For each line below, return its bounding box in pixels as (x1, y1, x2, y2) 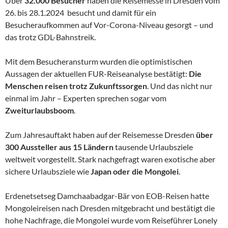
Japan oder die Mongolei (91, 166, 179, 176)
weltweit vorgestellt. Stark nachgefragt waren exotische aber (5, 154, 215, 164)
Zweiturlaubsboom (5, 105, 74, 115)
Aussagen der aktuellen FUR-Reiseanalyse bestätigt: (5, 68, 189, 78)
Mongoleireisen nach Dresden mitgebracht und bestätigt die (5, 203, 215, 213)
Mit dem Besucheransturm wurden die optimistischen (5, 56, 192, 66)
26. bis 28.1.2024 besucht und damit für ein (5, 7, 156, 17)
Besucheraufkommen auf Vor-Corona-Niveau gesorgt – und (5, 19, 213, 30)
